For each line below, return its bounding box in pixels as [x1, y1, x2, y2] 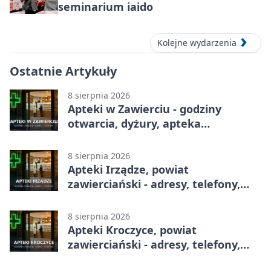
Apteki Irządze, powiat [68, 162, 189, 177]
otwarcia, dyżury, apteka [68, 116, 201, 131]
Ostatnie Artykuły [10, 63, 117, 80]
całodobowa [68, 131, 132, 146]
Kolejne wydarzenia [157, 37, 237, 49]
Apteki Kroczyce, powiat [68, 223, 197, 238]
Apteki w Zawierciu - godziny [68, 102, 221, 117]
